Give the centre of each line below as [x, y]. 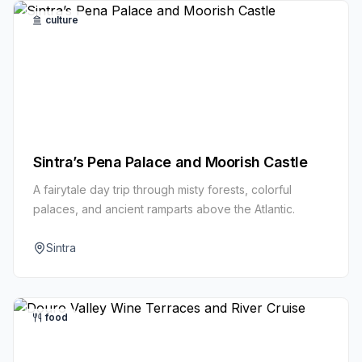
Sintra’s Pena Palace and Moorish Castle [170, 162]
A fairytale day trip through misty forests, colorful [162, 189]
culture [62, 19]
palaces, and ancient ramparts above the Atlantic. [164, 208]
